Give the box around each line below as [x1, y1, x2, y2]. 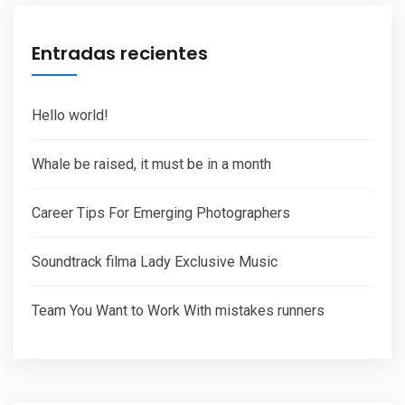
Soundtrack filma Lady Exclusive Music [32, 253, 278, 270]
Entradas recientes [32, 41, 208, 66]
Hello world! [32, 107, 108, 124]
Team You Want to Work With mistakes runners [32, 302, 325, 319]
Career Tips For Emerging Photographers [32, 204, 290, 221]
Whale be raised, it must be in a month [32, 155, 271, 173]
